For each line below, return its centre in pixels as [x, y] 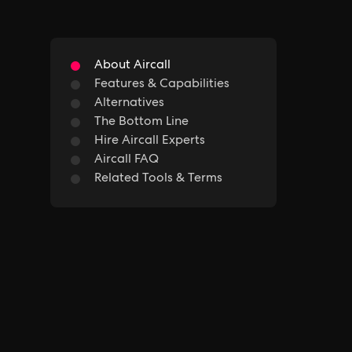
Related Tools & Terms [158, 179]
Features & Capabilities [162, 85]
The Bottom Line [141, 123]
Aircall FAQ [126, 160]
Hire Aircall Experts [150, 141]
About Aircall [132, 66]
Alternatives [129, 104]
